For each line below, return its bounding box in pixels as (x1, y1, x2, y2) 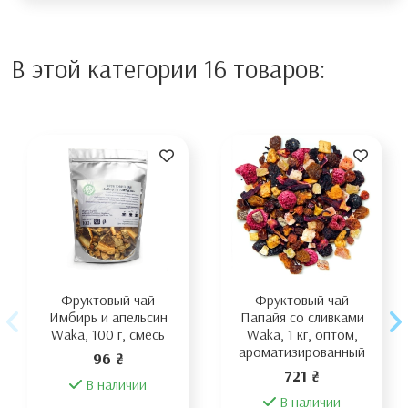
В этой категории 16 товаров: (11, 53, 325, 86)
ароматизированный (239, 342, 365, 362)
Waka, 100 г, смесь (51, 325, 165, 344)
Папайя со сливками (240, 308, 364, 327)
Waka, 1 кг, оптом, (246, 325, 358, 344)
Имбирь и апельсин (48, 308, 168, 327)
